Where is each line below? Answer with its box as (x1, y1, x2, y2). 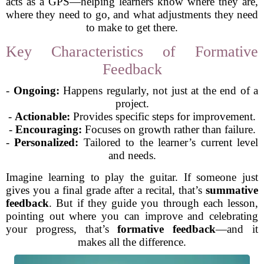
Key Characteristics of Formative (6, 43, 258, 60)
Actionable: (15, 110, 70, 123)
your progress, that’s (6, 223, 118, 235)
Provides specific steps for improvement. (70, 110, 256, 123)
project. (115, 97, 149, 110)
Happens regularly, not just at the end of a (59, 84, 258, 97)
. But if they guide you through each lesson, (49, 197, 258, 209)
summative (206, 184, 258, 196)
